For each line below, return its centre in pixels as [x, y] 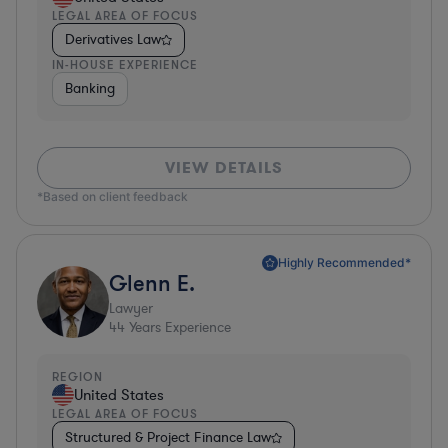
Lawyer [131, 308]
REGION [77, 376]
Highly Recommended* [344, 262]
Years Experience [178, 327]
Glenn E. [152, 282]
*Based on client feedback [112, 196]
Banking [90, 88]
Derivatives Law [113, 39]
